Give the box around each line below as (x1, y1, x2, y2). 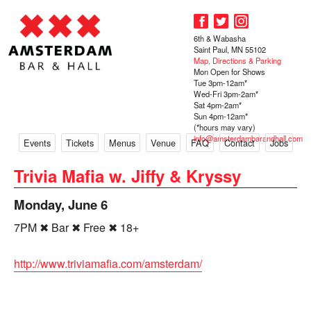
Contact (224, 136, 255, 149)
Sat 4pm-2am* (194, 99, 242, 110)
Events (23, 136, 51, 149)
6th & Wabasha (194, 32, 246, 44)
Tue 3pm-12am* (194, 76, 247, 88)
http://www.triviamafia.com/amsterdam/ (14, 255, 202, 272)
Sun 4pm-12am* (194, 110, 248, 121)
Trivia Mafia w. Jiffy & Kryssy (14, 164, 241, 187)
